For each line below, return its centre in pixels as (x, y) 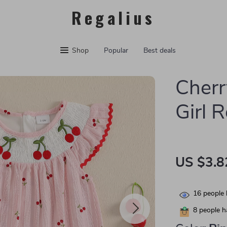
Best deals (159, 51)
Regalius (113, 17)
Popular (116, 51)
